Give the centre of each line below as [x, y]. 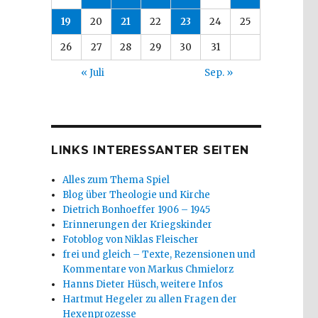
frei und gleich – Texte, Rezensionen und [159, 254]
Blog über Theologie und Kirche [137, 194]
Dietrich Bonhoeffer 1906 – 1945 [137, 209]
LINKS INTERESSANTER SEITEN [150, 150]
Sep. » [218, 72]
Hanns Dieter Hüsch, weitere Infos [143, 284]
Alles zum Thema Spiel [116, 180]
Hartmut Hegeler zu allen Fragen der [150, 299]
